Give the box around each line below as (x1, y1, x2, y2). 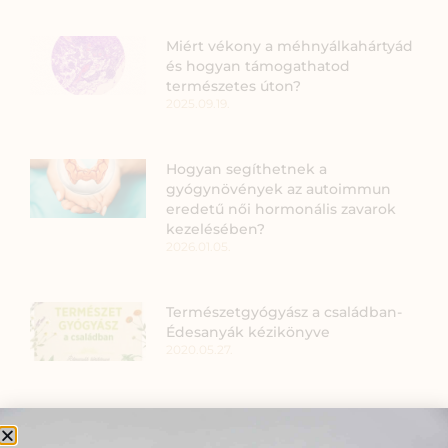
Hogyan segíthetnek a (166, 160, 328, 179)
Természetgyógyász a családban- (166, 303, 403, 322)
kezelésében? (166, 220, 266, 239)
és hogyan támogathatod (166, 57, 351, 76)
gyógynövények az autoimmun (166, 180, 392, 199)
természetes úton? (166, 77, 302, 96)
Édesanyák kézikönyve (166, 323, 331, 342)
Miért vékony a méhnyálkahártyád (166, 37, 414, 56)
